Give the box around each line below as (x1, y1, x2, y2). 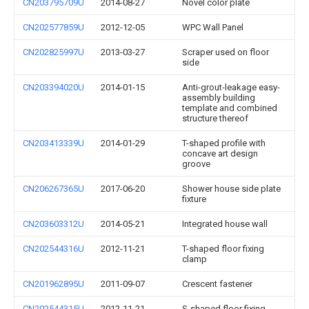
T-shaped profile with (182, 138, 266, 148)
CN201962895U (23, 279, 84, 289)
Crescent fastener (182, 279, 252, 289)
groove (182, 159, 210, 169)
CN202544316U (23, 243, 84, 254)
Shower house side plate (182, 183, 281, 194)
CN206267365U (23, 183, 84, 194)
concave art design (182, 148, 258, 159)
